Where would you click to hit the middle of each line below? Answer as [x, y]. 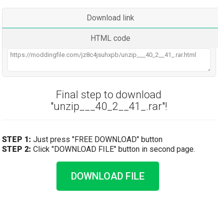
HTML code [110, 38]
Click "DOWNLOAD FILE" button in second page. [113, 149]
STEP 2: [17, 149]
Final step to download [109, 95]
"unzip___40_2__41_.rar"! [109, 106]
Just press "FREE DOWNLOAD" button [97, 139]
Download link [110, 18]
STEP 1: [17, 139]
